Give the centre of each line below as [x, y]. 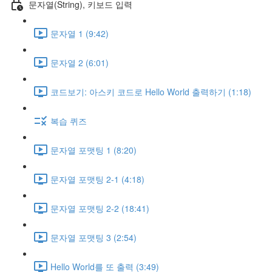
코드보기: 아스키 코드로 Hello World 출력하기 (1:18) [151, 91]
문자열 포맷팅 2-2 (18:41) [100, 208]
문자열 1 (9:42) [80, 33]
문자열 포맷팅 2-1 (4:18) [97, 179]
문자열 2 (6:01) [80, 62]
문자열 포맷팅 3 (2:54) [93, 237]
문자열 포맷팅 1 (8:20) [93, 150]
